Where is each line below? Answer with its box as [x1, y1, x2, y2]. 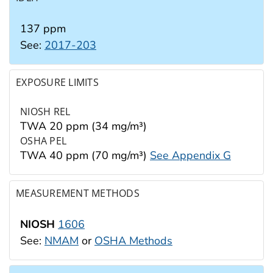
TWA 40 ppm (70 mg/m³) [20, 148, 150, 163]
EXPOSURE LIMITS [16, 76, 99, 90]
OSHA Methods [94, 233, 172, 248]
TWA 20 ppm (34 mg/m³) [20, 119, 147, 134]
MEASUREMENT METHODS [16, 186, 140, 200]
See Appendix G [150, 148, 231, 163]
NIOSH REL [20, 105, 71, 119]
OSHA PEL [20, 134, 67, 148]
